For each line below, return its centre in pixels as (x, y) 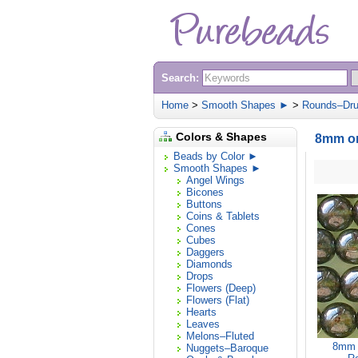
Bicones (205, 192)
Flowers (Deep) (221, 288)
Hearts (201, 312)
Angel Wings (215, 180)
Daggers (205, 252)
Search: (182, 78)
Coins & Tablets (223, 216)
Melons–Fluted (220, 336)
